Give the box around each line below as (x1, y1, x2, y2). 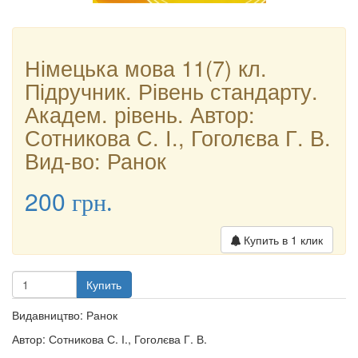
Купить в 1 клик (241, 232, 323, 248)
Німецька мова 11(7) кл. (25, 52, 267, 83)
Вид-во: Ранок (25, 145, 166, 176)
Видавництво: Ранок (12, 307, 117, 323)
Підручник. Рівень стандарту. (25, 75, 318, 106)
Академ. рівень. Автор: (25, 98, 255, 129)
